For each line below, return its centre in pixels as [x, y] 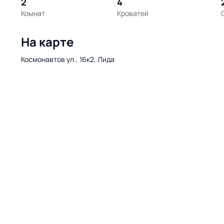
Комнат [33, 13]
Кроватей [133, 13]
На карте [47, 42]
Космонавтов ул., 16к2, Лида [68, 59]
